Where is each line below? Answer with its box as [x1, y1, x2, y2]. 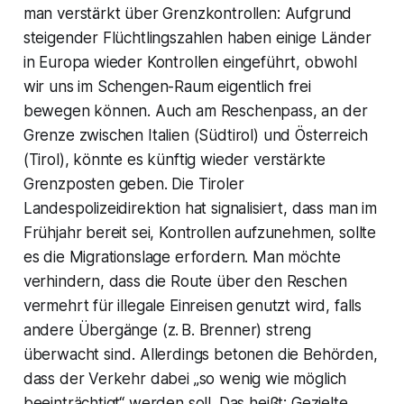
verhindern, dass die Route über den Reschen [23, 271, 347, 290]
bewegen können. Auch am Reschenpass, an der [23, 101, 368, 120]
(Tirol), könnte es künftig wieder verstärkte [23, 150, 326, 169]
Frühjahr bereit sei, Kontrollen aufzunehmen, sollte [23, 223, 377, 242]
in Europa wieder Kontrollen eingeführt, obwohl [23, 52, 357, 71]
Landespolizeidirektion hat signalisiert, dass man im [23, 198, 377, 217]
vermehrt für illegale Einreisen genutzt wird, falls [23, 296, 363, 315]
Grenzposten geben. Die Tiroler [23, 174, 244, 193]
